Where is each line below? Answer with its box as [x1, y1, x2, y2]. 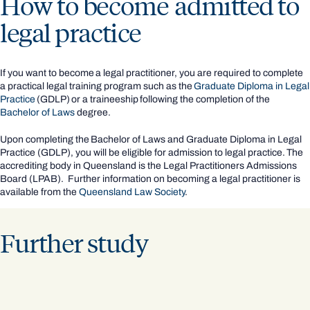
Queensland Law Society [79, 187, 185, 198]
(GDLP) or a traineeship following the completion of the [35, 94, 270, 105]
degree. [75, 107, 113, 118]
